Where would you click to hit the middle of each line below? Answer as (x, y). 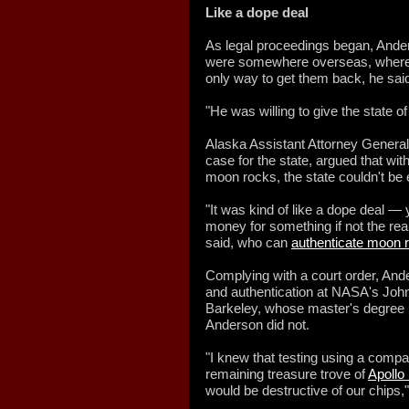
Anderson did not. (257, 325)
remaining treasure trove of (287, 374)
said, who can (248, 242)
